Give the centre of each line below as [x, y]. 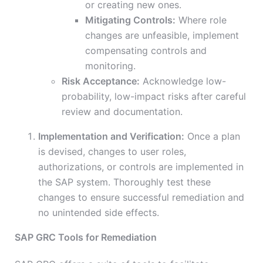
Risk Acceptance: [101, 81]
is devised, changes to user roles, [112, 152]
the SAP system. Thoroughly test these [124, 182]
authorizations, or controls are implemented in [141, 167]
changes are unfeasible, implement [162, 36]
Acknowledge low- [183, 81]
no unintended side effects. [99, 213]
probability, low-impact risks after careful [154, 97]
